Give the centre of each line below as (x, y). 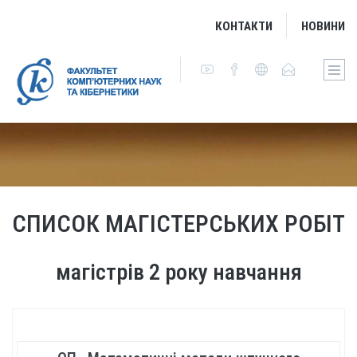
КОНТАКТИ (244, 26)
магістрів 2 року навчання (178, 272)
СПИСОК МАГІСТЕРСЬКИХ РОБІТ (178, 224)
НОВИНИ (323, 26)
